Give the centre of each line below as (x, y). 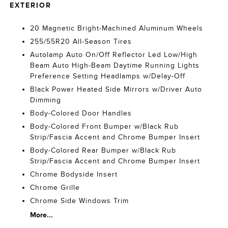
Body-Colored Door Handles (81, 113)
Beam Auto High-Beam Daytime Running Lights (115, 65)
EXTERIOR (31, 5)
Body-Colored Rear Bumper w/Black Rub (103, 150)
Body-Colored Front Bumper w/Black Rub (105, 126)
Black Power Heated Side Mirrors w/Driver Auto (116, 89)
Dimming (46, 100)
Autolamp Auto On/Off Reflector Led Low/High (114, 55)
